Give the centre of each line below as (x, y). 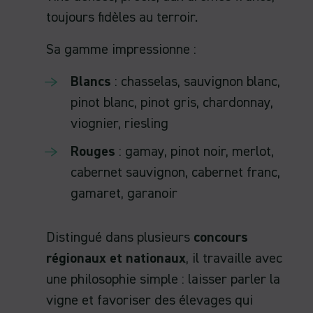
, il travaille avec (234, 259)
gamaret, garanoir (124, 194)
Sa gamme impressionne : (121, 50)
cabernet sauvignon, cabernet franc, (175, 173)
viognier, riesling (119, 124)
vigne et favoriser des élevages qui (150, 301)
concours (219, 238)
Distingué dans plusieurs (118, 238)
